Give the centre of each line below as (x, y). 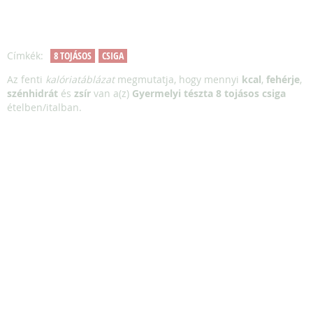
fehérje (283, 79)
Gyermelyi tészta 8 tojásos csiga (209, 93)
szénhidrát (32, 93)
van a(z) (111, 93)
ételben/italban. (44, 107)
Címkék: (25, 56)
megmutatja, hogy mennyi (178, 79)
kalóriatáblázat (80, 79)
